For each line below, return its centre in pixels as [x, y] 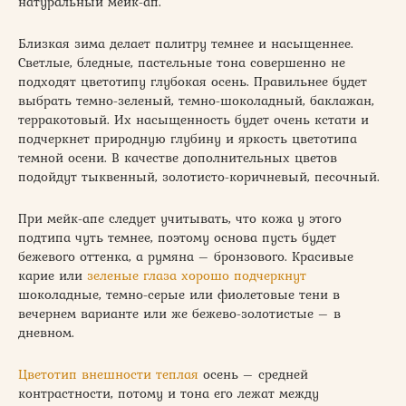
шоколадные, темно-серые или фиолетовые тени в [179, 294]
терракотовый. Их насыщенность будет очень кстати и [193, 119]
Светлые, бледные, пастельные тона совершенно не [182, 62]
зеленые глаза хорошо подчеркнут [197, 275]
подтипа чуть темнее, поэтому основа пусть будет [177, 237]
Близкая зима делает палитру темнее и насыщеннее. [186, 43]
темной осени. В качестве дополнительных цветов [178, 157]
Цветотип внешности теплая [108, 374]
